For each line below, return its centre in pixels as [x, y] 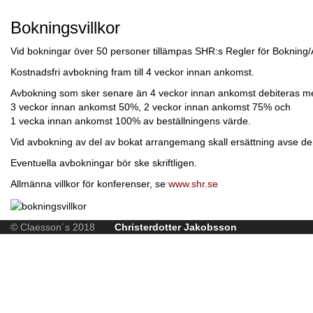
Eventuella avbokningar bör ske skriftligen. [104, 163]
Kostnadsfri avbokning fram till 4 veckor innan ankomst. [132, 72]
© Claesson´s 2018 [63, 227]
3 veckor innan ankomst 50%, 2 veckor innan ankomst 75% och [151, 107]
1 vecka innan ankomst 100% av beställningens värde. [131, 121]
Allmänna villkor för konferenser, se [89, 184]
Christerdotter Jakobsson [176, 227]
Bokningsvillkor [65, 28]
